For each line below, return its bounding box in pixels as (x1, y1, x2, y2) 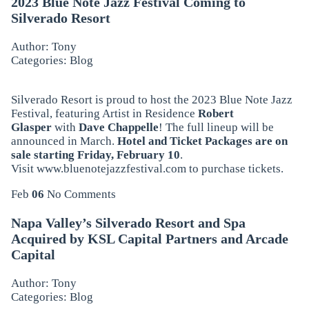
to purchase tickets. (186, 162, 283, 176)
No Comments (46, 188, 116, 201)
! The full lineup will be (158, 121, 274, 134)
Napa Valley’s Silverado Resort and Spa (10, 215, 246, 231)
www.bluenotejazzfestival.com (36, 162, 186, 176)
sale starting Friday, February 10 (10, 148, 180, 162)
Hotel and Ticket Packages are (117, 134, 272, 148)
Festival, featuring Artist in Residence (10, 107, 198, 121)
